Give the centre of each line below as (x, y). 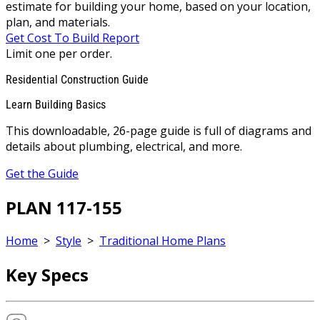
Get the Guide (42, 173)
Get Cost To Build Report (72, 37)
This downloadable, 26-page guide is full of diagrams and (159, 130)
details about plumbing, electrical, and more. (124, 146)
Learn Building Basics (56, 104)
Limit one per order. (59, 53)
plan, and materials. (58, 22)
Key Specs (47, 275)
